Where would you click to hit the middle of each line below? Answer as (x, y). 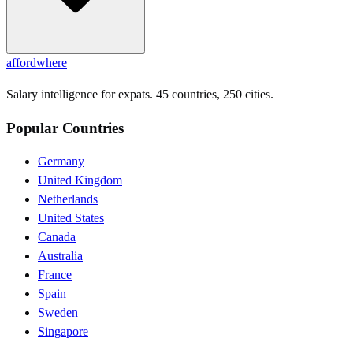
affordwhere (37, 63)
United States (71, 217)
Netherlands (68, 199)
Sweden (58, 312)
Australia (60, 255)
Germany (61, 161)
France (55, 274)
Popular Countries (65, 128)
